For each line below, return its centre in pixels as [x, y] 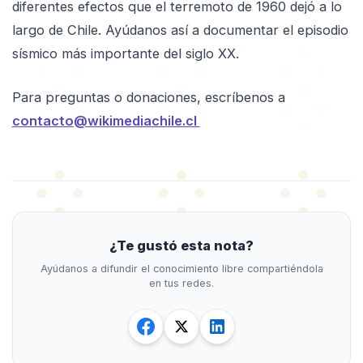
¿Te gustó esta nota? [181, 246]
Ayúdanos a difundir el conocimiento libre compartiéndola [181, 269]
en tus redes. [181, 284]
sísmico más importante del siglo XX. [125, 53]
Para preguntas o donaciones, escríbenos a [148, 98]
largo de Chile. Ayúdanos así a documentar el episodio [180, 30]
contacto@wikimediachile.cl [106, 121]
